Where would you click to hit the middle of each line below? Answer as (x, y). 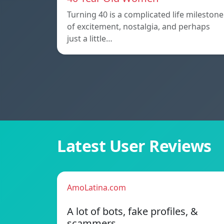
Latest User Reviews (134, 146)
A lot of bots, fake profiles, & (132, 211)
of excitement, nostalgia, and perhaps (138, 27)
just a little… (90, 39)
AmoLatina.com (96, 188)
